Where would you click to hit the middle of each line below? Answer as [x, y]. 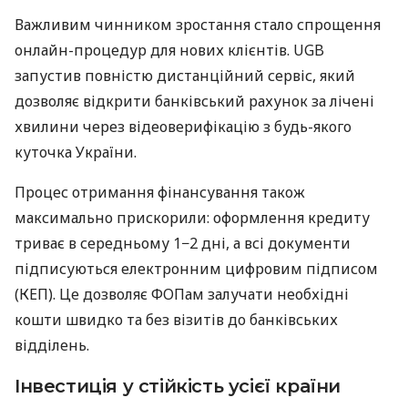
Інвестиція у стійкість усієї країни [178, 386]
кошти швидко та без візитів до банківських [176, 319]
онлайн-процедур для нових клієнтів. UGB [169, 50]
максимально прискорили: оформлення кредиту [192, 217]
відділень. [52, 345]
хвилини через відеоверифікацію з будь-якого [183, 126]
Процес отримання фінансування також [160, 192]
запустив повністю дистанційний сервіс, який [185, 75]
